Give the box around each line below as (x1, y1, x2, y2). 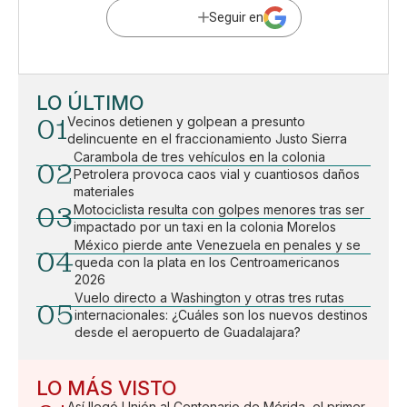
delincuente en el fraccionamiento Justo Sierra (67, 130, 347, 146)
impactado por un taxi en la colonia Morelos (74, 218, 336, 234)
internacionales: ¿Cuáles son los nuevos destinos (74, 306, 368, 323)
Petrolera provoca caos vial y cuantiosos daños (74, 165, 360, 182)
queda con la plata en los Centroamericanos (74, 253, 340, 270)
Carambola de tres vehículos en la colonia (74, 148, 325, 164)
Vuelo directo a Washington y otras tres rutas (74, 289, 344, 305)
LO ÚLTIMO (36, 90, 144, 114)
